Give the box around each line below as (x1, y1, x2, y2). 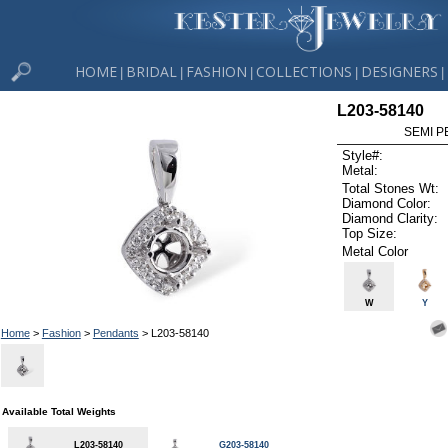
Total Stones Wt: (342, 180, 440, 196)
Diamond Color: (342, 195, 432, 211)
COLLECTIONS (256, 61, 352, 81)
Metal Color (342, 243, 409, 259)
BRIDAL (126, 61, 177, 81)
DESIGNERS (361, 61, 438, 81)
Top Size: (342, 225, 398, 241)
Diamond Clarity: (342, 210, 439, 226)
